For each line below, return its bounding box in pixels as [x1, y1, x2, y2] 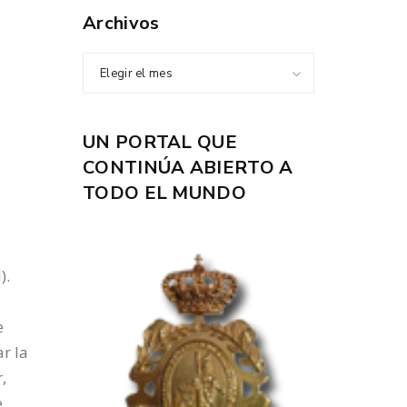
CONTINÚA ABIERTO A [83, 155, 293, 181]
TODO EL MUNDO [83, 181, 246, 206]
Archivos [83, 11, 160, 36]
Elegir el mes [100, 65, 173, 83]
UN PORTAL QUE [83, 130, 237, 155]
